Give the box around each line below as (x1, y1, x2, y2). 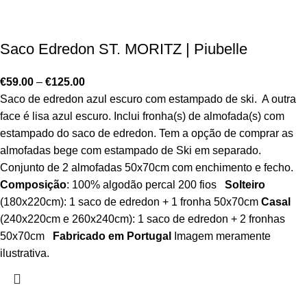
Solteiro (225, 178, 265, 191)
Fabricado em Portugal (53, 230, 171, 242)
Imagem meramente (171, 230, 271, 242)
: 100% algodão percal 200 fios (66, 178, 225, 191)
